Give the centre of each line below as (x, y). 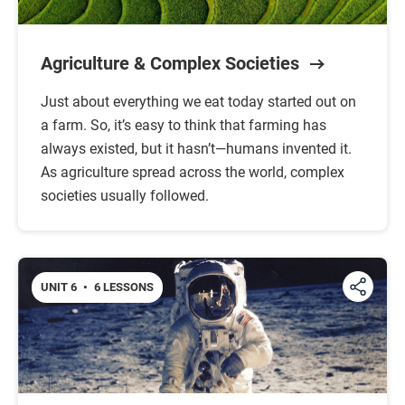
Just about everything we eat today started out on (198, 102)
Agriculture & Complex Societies (170, 63)
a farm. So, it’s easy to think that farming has (184, 125)
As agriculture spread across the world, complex (193, 172)
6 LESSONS (122, 287)
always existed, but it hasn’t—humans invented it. (196, 149)
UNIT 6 (60, 287)
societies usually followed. (125, 196)
